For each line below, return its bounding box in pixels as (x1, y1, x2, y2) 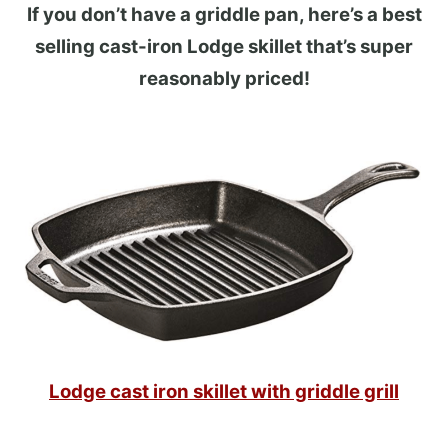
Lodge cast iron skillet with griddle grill (49, 379, 399, 403)
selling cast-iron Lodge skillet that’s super (35, 34, 413, 58)
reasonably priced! (138, 66, 310, 90)
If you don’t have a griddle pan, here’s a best (26, 2, 422, 26)
